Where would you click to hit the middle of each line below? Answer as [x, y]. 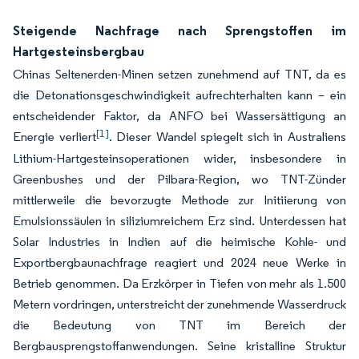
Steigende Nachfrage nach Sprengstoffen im [179, 30]
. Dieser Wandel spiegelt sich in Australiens [228, 137]
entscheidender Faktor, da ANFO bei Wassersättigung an [179, 116]
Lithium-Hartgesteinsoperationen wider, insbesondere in [179, 158]
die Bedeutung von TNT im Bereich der [179, 325]
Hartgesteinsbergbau [79, 51]
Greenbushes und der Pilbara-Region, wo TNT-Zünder [179, 179]
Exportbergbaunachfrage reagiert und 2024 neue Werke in [179, 262]
